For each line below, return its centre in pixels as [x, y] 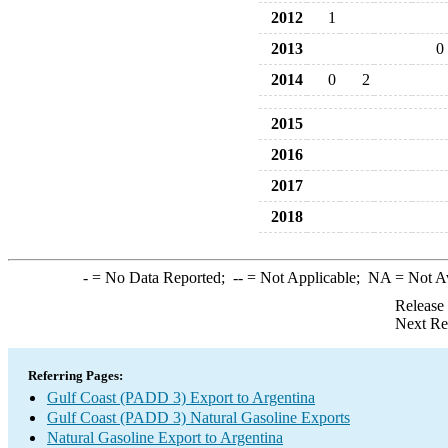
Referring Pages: [75, 375]
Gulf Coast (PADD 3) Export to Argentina [181, 397]
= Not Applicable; [305, 277]
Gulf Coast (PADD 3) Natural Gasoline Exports [198, 417]
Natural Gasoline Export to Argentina [165, 437]
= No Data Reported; [160, 277]
